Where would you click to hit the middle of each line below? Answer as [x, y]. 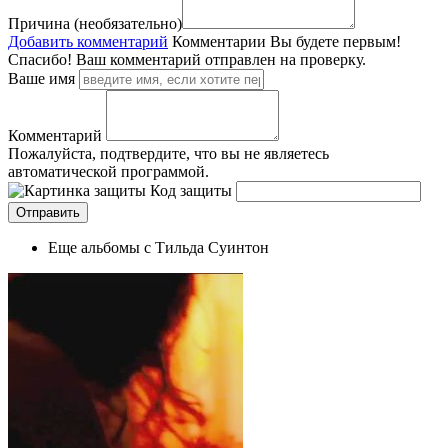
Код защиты [191, 190]
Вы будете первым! [335, 41]
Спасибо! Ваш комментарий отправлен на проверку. [187, 59]
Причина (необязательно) [95, 23]
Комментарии [219, 41]
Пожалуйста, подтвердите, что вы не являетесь [168, 153]
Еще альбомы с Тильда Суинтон [158, 247]
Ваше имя [41, 78]
